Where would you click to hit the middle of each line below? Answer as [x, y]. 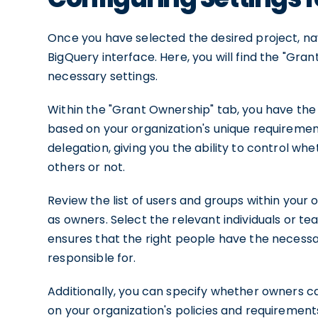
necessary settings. [103, 76]
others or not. [87, 167]
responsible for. [92, 258]
